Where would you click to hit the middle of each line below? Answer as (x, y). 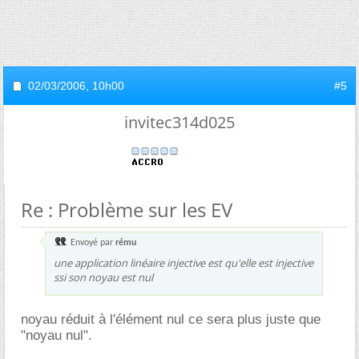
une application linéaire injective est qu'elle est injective (184, 262)
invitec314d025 (179, 122)
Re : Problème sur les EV (127, 209)
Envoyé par (92, 242)
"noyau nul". (56, 335)
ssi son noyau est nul (103, 277)
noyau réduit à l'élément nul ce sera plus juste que (171, 319)
